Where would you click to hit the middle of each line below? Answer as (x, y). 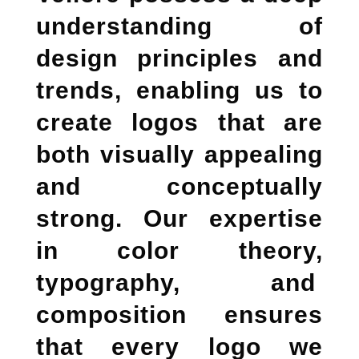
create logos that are (179, 123)
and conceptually (179, 187)
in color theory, (179, 251)
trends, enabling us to (179, 91)
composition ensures (179, 315)
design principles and (179, 58)
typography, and (179, 283)
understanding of (179, 26)
